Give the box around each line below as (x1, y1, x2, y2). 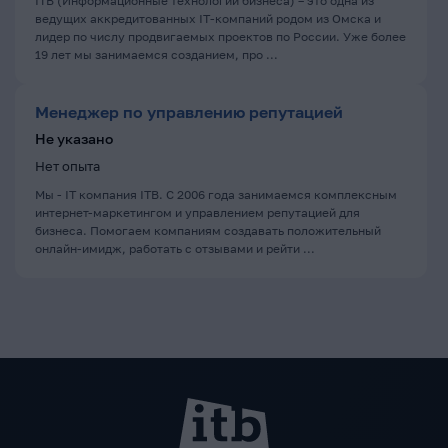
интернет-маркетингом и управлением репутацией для (35, 205, 360, 221)
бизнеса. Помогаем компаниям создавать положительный (35, 223, 381, 239)
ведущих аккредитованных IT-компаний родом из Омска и (35, 11, 381, 27)
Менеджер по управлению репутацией (35, 102, 343, 123)
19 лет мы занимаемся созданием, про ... (35, 47, 278, 63)
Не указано (35, 130, 113, 148)
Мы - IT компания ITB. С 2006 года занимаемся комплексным (35, 187, 397, 203)
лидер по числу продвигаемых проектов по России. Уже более (35, 29, 406, 45)
